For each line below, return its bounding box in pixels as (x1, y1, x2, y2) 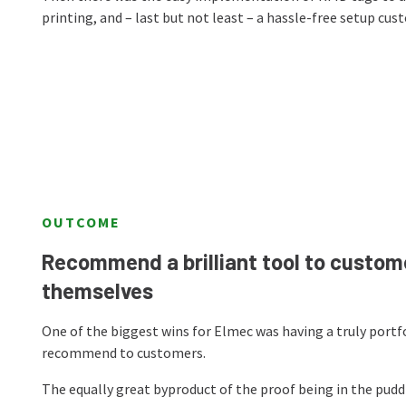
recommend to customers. (42, 343, 206, 362)
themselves (42, 277, 153, 304)
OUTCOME (42, 213, 121, 231)
